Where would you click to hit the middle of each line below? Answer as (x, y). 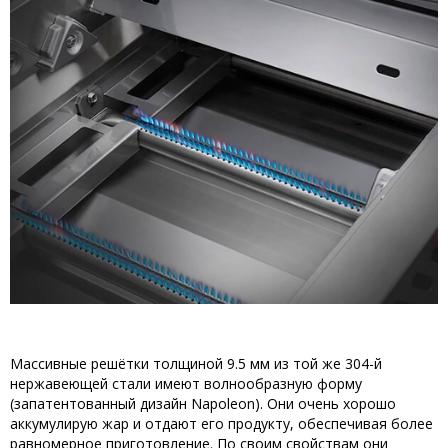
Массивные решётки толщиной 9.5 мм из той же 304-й (196, 363)
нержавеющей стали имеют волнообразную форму (186, 383)
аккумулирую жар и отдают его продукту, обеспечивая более (221, 423)
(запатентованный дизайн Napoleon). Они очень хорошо (203, 403)
